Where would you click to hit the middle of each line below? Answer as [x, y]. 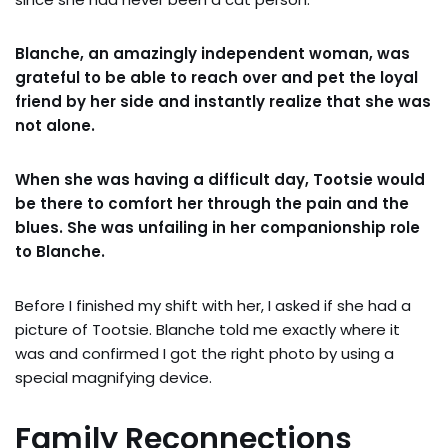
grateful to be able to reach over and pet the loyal [216, 77]
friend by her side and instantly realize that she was [223, 101]
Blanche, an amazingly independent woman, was [212, 53]
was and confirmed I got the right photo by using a [204, 353]
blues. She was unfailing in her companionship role [217, 227]
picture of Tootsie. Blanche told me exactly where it [207, 329]
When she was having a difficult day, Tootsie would [220, 179]
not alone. [55, 125]
